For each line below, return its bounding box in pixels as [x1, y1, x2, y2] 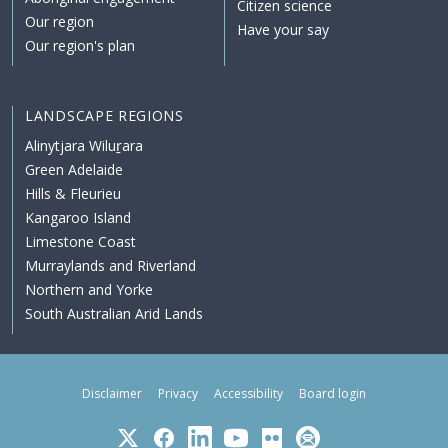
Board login [299, 385, 366, 403]
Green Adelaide [25, 160, 123, 180]
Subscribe [295, 424, 351, 442]
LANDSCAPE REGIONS [25, 106, 184, 126]
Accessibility [214, 385, 283, 403]
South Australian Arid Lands [25, 304, 203, 324]
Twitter [115, 424, 154, 442]
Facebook [151, 424, 207, 442]
